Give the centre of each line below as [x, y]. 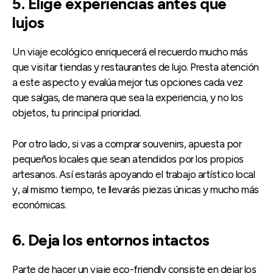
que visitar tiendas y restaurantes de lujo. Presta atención [136, 67]
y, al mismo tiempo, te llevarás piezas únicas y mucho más [136, 190]
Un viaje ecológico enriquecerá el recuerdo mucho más [130, 52]
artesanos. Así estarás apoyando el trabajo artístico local [133, 175]
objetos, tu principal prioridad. [76, 113]
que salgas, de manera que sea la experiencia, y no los [127, 98]
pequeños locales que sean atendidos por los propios [128, 159]
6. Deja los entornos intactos [111, 240]
